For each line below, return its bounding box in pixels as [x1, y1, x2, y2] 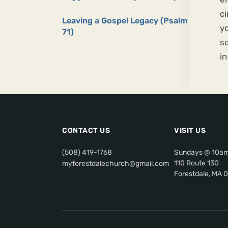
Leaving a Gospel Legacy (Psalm [62, 16, 188, 26]
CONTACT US [62, 126, 110, 135]
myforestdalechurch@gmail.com [62, 159, 169, 168]
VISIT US [174, 126, 206, 135]
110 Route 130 [174, 159, 219, 168]
